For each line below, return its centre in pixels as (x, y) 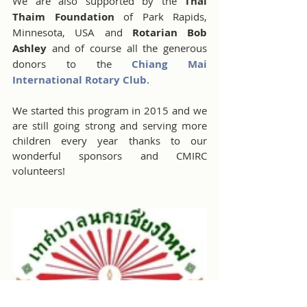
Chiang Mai (169, 64)
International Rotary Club (79, 79)
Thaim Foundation (63, 16)
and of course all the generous (130, 48)
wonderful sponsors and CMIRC (110, 155)
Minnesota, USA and (72, 32)
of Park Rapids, (160, 16)
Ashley (32, 48)
